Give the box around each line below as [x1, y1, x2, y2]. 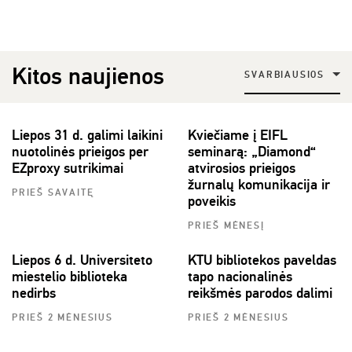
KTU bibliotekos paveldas [188, 251, 336, 269]
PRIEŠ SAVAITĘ [12, 187, 94, 200]
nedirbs [12, 284, 56, 302]
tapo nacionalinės [188, 268, 292, 286]
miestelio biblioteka [12, 268, 127, 286]
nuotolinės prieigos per [12, 143, 148, 161]
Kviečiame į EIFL [188, 126, 288, 145]
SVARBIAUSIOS [244, 68, 324, 81]
